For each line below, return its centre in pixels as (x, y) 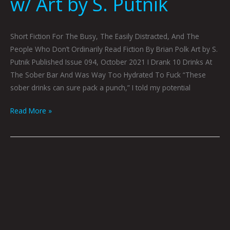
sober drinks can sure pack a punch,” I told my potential (100, 87)
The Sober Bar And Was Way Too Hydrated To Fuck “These (108, 74)
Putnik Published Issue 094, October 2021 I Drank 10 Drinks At (111, 62)
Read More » (31, 111)
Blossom (25, 199)
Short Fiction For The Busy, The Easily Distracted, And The (105, 36)
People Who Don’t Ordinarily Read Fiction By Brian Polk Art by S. (114, 49)
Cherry (21, 186)
